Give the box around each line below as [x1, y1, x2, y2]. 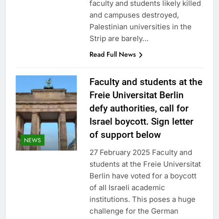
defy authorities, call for [89, 103, 189, 114]
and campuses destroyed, [89, 10, 179, 20]
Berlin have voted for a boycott [89, 171, 197, 181]
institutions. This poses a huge [89, 195, 196, 204]
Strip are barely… [89, 34, 149, 44]
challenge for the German [89, 206, 178, 216]
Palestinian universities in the [89, 22, 192, 32]
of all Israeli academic [89, 183, 165, 193]
